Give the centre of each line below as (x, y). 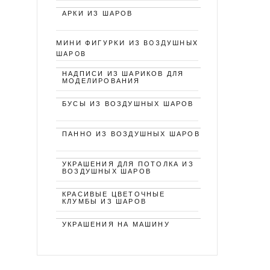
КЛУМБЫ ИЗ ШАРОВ (104, 201)
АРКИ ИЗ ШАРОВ (98, 13)
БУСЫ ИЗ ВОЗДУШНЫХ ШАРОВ (128, 104)
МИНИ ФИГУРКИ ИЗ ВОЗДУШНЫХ (127, 43)
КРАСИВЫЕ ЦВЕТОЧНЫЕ (114, 194)
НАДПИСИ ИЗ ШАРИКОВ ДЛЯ (123, 74)
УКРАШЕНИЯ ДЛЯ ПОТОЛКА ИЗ (128, 164)
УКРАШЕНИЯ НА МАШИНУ (116, 224)
